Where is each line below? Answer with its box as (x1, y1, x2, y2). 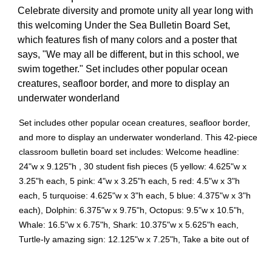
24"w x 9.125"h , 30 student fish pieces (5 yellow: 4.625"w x (19, 161, 246, 172)
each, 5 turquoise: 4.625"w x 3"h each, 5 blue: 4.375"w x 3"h (19, 191, 251, 201)
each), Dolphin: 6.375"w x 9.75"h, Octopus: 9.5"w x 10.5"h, (19, 205, 244, 216)
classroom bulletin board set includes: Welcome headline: (19, 147, 239, 157)
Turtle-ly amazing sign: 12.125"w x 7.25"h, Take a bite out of (19, 234, 249, 245)
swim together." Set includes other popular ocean (18, 64, 228, 75)
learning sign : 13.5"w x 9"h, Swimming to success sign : (19, 249, 234, 259)
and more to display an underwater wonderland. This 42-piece (19, 132, 257, 143)
